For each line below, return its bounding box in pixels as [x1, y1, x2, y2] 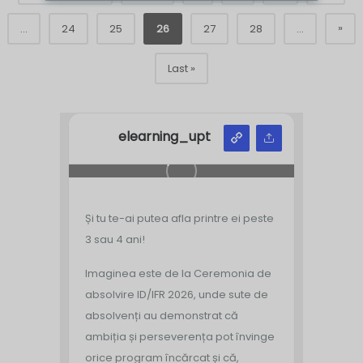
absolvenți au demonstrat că [85, 308, 238, 323]
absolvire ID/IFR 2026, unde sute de [85, 287, 268, 302]
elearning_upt [118, 127, 211, 147]
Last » [168, 61, 195, 76]
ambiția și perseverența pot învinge [85, 329, 275, 344]
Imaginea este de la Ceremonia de [85, 266, 271, 281]
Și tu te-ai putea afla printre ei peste [85, 211, 274, 226]
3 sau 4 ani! [85, 232, 145, 247]
